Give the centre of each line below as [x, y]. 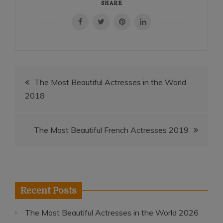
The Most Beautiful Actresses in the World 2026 [112, 212]
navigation [55, 105]
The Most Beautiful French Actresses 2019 [111, 130]
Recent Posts [49, 190]
